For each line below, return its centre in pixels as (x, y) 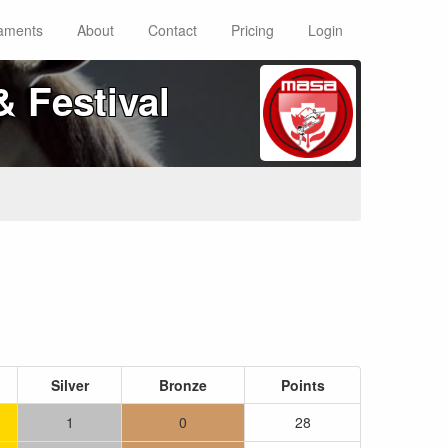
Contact (172, 30)
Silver (69, 385)
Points (302, 385)
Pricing (252, 30)
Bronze (183, 385)
